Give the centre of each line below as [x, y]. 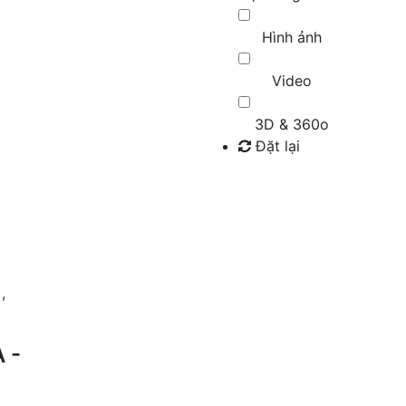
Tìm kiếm [275, 183]
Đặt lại [275, 145]
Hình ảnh [291, 37]
